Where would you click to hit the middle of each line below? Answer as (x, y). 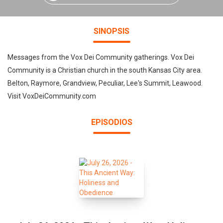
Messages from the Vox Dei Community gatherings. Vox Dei (101, 57)
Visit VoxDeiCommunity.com (52, 96)
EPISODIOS (111, 122)
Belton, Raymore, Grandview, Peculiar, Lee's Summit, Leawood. (105, 83)
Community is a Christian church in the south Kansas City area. (105, 70)
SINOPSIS (111, 31)
